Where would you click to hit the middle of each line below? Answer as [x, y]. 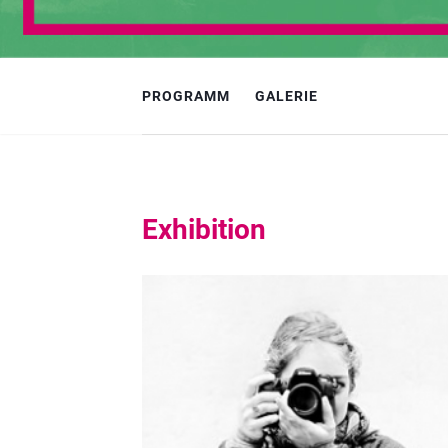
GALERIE [286, 95]
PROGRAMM [186, 95]
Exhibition [204, 229]
